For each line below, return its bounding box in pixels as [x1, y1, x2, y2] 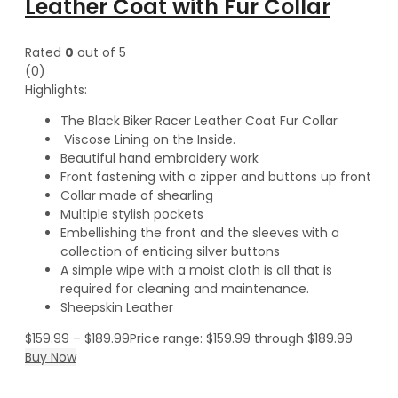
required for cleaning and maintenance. [60, 279, 309, 298]
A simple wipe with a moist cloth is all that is [60, 260, 332, 279]
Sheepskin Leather [60, 298, 173, 316]
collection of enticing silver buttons [60, 242, 280, 260]
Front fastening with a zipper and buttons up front [60, 167, 371, 186]
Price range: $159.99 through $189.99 [130, 329, 353, 347]
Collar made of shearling [60, 186, 213, 204]
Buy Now [25, 347, 76, 366]
